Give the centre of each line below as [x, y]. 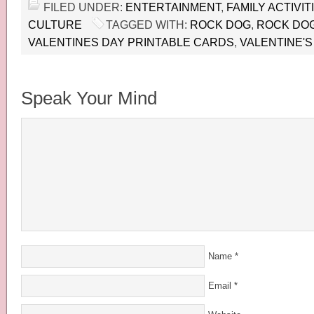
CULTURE [55, 25]
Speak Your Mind [89, 98]
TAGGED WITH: [148, 25]
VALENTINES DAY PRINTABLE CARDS [131, 42]
